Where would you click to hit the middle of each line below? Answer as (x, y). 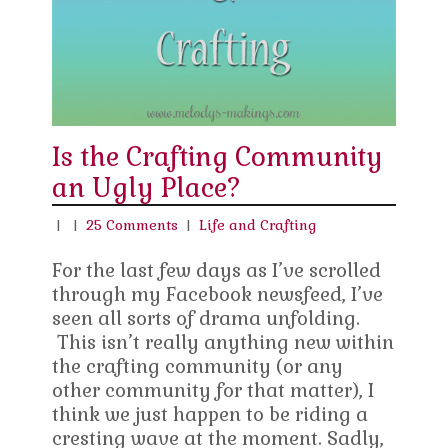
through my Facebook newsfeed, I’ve (218, 295)
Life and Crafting (258, 225)
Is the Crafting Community (218, 157)
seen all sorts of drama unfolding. (206, 319)
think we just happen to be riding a (210, 415)
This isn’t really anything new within (223, 343)
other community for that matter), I (213, 391)
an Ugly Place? (147, 188)
